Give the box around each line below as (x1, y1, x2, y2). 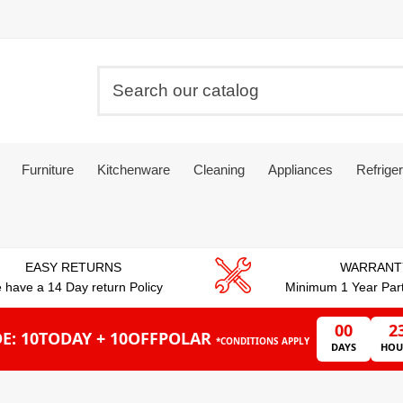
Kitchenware (97, 161, 170, 177)
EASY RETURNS (24, 260, 121, 275)
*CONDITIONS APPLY (216, 335, 309, 348)
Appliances (268, 161, 333, 177)
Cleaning (193, 161, 245, 177)
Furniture (22, 161, 74, 177)
